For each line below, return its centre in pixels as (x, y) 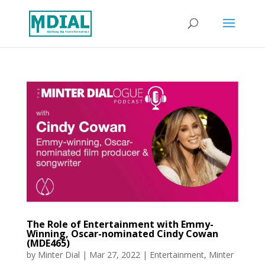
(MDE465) (48, 243)
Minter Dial (59, 254)
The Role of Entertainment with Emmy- (120, 224)
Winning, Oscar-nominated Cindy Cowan (122, 233)
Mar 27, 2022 (114, 254)
